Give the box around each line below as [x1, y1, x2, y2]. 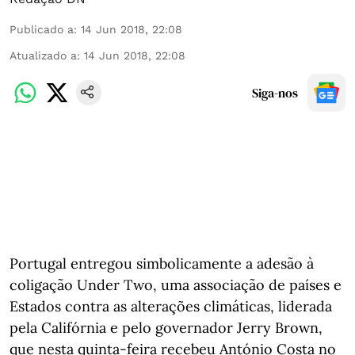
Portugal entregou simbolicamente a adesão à [10, 254, 314, 273]
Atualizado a [10, 49, 77, 62]
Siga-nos [252, 84, 298, 101]
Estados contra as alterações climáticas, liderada [10, 297, 332, 315]
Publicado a [10, 23, 74, 36]
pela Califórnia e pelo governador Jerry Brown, [10, 319, 323, 337]
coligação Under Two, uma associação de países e [10, 276, 342, 294]
